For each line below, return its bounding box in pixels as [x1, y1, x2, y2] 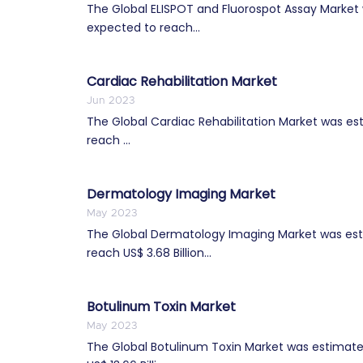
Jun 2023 [87, 95, 135, 106]
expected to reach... [87, 19, 200, 36]
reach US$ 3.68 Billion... [87, 244, 211, 261]
